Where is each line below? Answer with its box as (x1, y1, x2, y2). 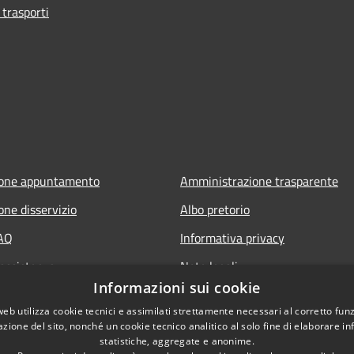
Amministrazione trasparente (180, 171, 338, 190)
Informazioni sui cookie (93, 278, 261, 297)
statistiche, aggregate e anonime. (100, 334, 254, 348)
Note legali (180, 256, 238, 276)
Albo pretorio (180, 199, 250, 219)
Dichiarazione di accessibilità (180, 284, 333, 304)
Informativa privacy (180, 228, 284, 247)
